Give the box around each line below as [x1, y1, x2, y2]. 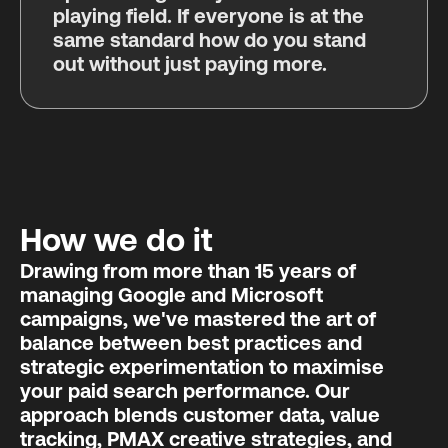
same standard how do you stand [53, 28, 366, 51]
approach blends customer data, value [20, 403, 380, 426]
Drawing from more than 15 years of [20, 259, 356, 282]
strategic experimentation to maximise [20, 355, 384, 378]
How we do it [20, 221, 213, 258]
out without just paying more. [53, 52, 327, 75]
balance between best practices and [20, 331, 362, 354]
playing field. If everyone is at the [53, 4, 364, 27]
